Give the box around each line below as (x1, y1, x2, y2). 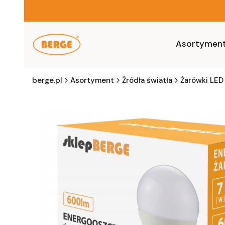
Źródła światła (122, 75, 172, 85)
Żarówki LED (180, 75, 223, 85)
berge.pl (32, 75, 62, 85)
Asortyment (70, 75, 114, 85)
